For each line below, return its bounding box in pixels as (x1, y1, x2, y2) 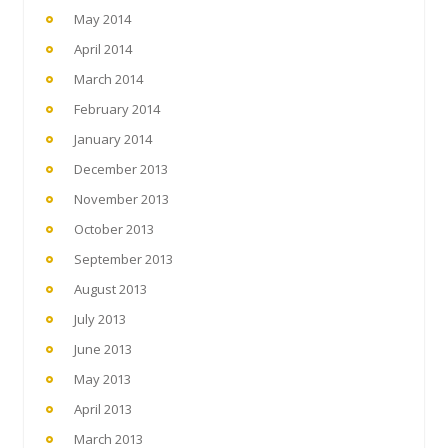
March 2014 (74, 70, 143, 88)
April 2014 (74, 40, 132, 58)
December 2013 (74, 160, 168, 178)
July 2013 (74, 310, 126, 328)
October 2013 (74, 220, 154, 238)
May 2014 (74, 10, 131, 28)
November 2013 (74, 190, 169, 208)
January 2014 (74, 130, 152, 148)
